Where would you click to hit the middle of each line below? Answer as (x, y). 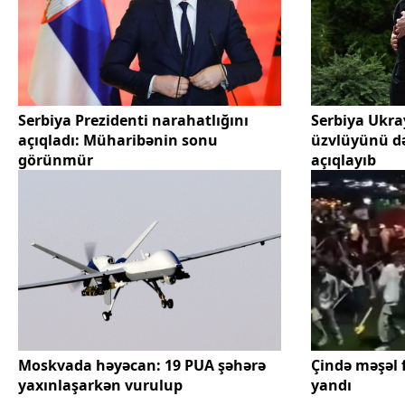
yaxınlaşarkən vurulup (100, 386)
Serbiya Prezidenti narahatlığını (133, 121)
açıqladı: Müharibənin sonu (118, 141)
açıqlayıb (343, 160)
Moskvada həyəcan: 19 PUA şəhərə (142, 366)
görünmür (56, 160)
